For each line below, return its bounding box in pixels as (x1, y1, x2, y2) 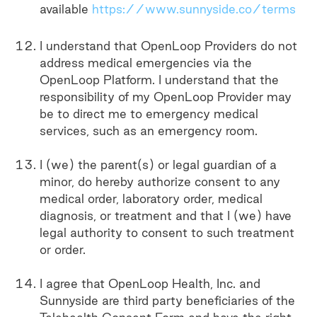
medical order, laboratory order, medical (40, 192, 263, 205)
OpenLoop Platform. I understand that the (40, 73, 279, 86)
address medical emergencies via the (40, 56, 252, 69)
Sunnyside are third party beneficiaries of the (40, 294, 295, 307)
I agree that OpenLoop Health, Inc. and (40, 277, 260, 290)
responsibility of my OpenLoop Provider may (40, 90, 292, 103)
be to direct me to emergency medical (40, 107, 258, 120)
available (40, 2, 92, 16)
